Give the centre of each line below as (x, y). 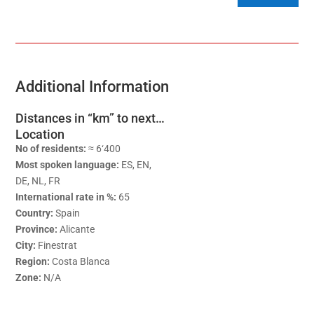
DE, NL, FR (38, 181)
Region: (33, 262)
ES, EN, (136, 165)
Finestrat (57, 246)
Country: (35, 213)
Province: (37, 230)
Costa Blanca (80, 262)
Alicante (76, 230)
